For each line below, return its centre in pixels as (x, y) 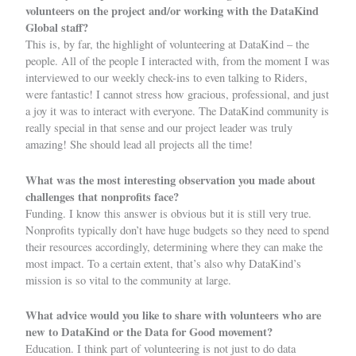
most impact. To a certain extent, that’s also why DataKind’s (163, 263)
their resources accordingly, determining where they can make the (174, 246)
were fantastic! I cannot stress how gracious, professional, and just (177, 95)
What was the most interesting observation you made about (170, 180)
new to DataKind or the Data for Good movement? (149, 331)
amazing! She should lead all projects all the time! (139, 145)
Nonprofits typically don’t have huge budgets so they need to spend (177, 230)
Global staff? (57, 28)
